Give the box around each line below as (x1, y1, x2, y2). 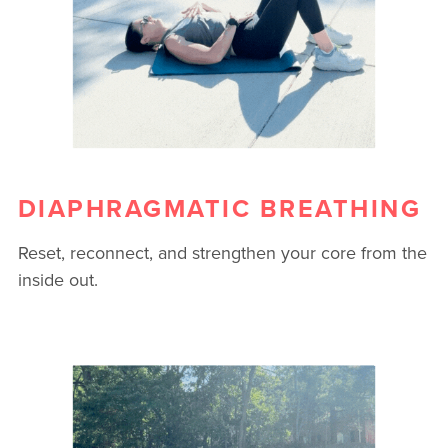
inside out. (17, 267, 98, 293)
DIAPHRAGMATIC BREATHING (17, 189, 422, 226)
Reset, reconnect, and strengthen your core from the (17, 240, 427, 266)
